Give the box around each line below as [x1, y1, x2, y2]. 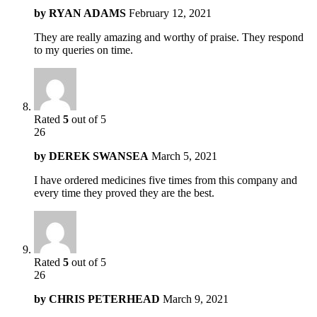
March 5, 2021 [151, 149, 217, 162]
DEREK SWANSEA [49, 149, 149, 162]
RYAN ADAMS [49, 6, 126, 19]
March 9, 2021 [163, 292, 229, 305]
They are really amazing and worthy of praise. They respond [34, 30, 304, 43]
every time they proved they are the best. [34, 186, 214, 199]
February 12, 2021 [129, 6, 212, 19]
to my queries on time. [34, 43, 133, 56]
